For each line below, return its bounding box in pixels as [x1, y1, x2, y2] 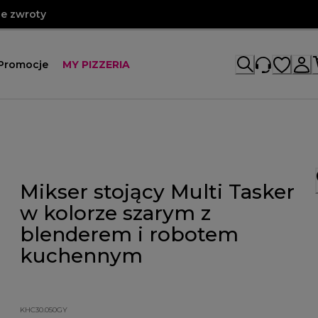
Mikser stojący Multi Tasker [20, 179, 295, 204]
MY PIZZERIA [62, 58, 130, 71]
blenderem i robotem [20, 221, 239, 246]
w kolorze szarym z [20, 200, 212, 225]
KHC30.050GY [20, 305, 68, 314]
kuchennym [20, 243, 143, 268]
